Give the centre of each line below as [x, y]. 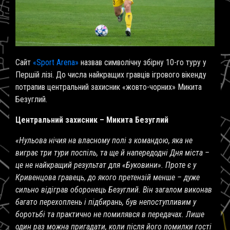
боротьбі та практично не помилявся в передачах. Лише [110, 214]
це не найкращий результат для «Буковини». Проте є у [106, 165]
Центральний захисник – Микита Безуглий [92, 120]
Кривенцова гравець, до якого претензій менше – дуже [108, 177]
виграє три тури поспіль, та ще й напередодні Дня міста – [112, 152]
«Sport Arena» [56, 62]
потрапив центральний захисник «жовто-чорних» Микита [109, 87]
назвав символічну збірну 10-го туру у [142, 62]
